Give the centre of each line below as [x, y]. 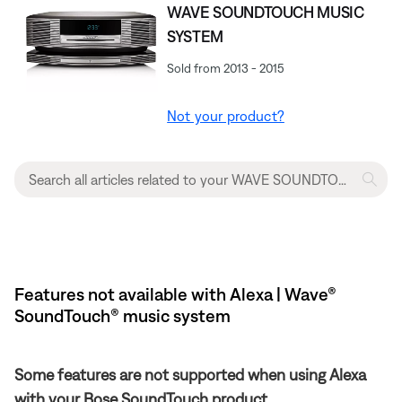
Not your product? [226, 115]
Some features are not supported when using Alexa [190, 374]
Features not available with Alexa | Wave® [175, 293]
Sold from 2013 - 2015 [226, 68]
